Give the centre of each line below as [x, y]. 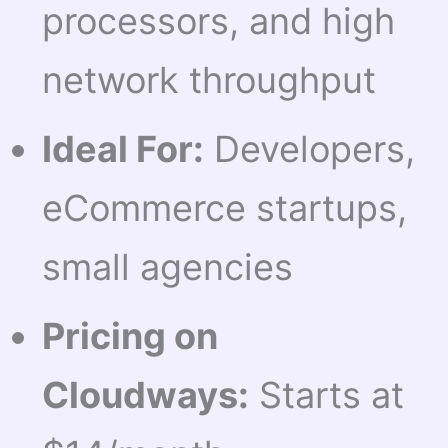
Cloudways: [146, 395]
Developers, [310, 149]
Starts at [327, 395]
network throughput [209, 80]
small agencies [168, 267]
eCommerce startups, [225, 208]
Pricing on [130, 336]
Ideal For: [123, 149]
